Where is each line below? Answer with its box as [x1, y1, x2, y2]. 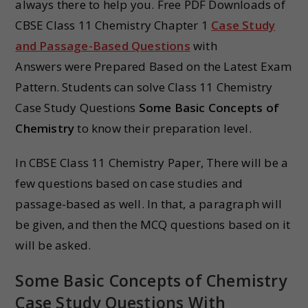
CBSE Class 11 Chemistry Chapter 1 [15, 17, 212, 33]
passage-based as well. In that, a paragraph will [15, 196, 283, 212]
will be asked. [15, 237, 91, 253]
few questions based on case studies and [15, 175, 243, 191]
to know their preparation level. [74, 120, 252, 136]
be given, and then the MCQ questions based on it [15, 217, 291, 232]
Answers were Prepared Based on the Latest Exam [15, 58, 292, 74]
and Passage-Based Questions [15, 38, 190, 54]
